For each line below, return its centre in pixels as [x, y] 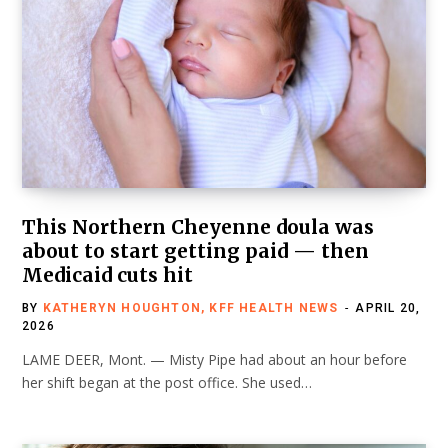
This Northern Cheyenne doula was [198, 227]
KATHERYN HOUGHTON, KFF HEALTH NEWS [190, 308]
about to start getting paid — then [195, 251]
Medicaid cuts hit [107, 275]
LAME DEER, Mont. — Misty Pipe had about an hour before [214, 360]
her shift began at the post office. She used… [167, 383]
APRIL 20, [388, 308]
